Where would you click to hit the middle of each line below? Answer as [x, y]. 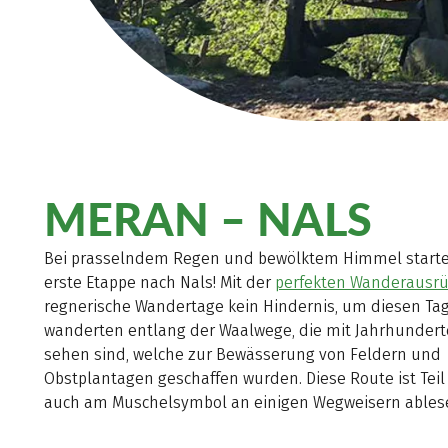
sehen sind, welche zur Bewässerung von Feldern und [242, 354]
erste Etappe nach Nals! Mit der [159, 282]
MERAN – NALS [208, 218]
